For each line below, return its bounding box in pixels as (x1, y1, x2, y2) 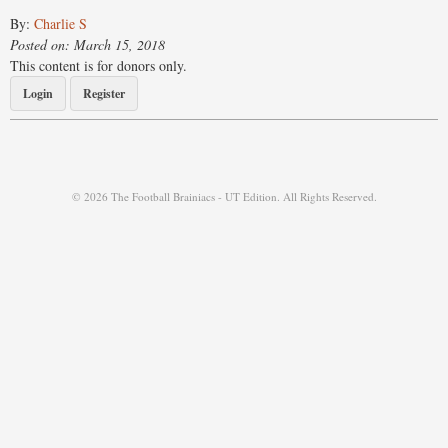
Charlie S (34, 14, 87, 34)
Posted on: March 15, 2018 (10, 35, 165, 55)
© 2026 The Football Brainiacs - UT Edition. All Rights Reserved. (71, 189, 377, 205)
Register (83, 85, 125, 103)
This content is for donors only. (10, 56, 187, 76)
